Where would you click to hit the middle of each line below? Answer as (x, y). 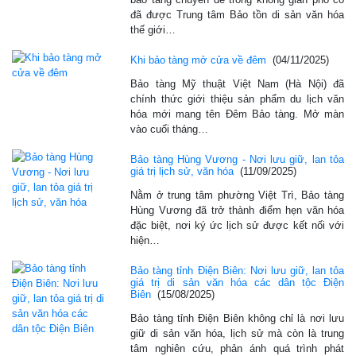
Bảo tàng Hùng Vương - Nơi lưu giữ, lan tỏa (237, 159)
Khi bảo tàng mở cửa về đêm (199, 60)
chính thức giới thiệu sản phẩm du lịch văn (237, 99)
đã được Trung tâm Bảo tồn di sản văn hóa (237, 14)
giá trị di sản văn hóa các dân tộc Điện (237, 282)
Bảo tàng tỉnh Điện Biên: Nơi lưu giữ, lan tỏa (237, 270)
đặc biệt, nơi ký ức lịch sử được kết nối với (237, 225)
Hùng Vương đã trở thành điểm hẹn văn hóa (237, 210)
